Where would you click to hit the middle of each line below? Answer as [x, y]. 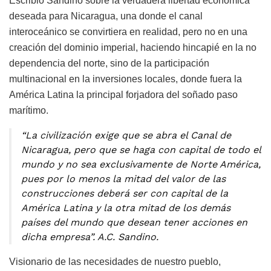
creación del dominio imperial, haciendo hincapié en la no [133, 48]
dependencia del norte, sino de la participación [109, 64]
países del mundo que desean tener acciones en [134, 223]
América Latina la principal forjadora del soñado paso [123, 95]
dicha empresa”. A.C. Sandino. [90, 237]
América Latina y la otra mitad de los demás [126, 208]
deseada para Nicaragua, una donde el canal [106, 16]
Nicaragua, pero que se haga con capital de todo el [141, 150]
